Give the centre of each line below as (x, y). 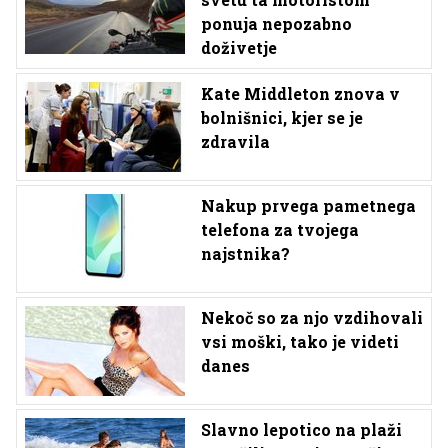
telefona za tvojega (280, 230)
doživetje (239, 48)
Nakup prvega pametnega (308, 206)
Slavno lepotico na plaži (301, 430)
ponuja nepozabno (276, 24)
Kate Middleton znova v (300, 94)
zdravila (235, 142)
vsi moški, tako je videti (300, 342)
